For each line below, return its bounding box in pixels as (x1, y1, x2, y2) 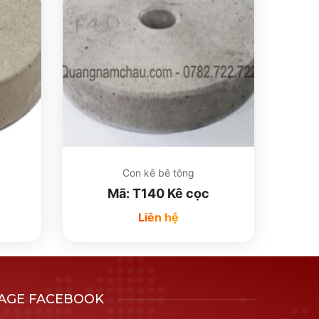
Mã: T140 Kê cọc (108, 186, 209, 201)
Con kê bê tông (122, 167, 194, 179)
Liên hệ (138, 210, 179, 224)
